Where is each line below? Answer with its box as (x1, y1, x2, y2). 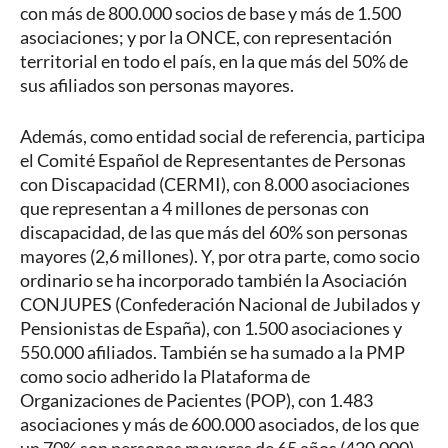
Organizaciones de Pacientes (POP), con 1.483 (20, 389, 373, 412)
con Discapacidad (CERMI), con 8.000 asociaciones (20, 173, 410, 196)
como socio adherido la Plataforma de (20, 365, 310, 388)
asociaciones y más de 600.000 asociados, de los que (20, 413, 419, 436)
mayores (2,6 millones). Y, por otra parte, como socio (20, 245, 420, 268)
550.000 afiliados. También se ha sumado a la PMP (20, 341, 405, 364)
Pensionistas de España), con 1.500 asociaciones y (20, 317, 402, 340)
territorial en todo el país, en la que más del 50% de (20, 50, 408, 73)
